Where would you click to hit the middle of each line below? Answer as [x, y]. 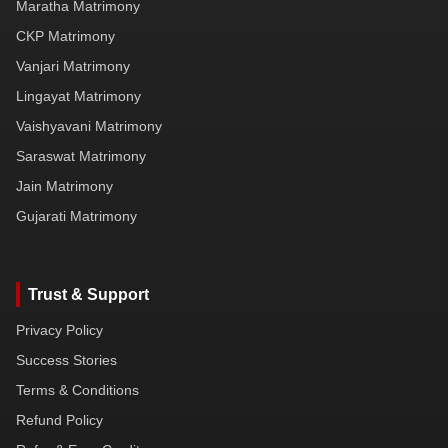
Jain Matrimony [64, 185]
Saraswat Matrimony [81, 155]
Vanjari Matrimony [73, 65]
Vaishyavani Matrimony [89, 125]
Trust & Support [88, 295]
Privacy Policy [59, 330]
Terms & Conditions [77, 390]
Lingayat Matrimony [78, 95]
